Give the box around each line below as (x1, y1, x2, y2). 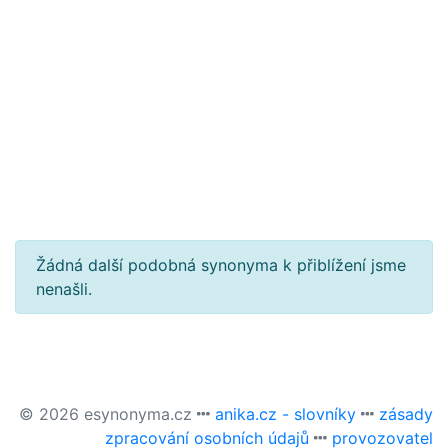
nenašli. (36, 279, 92, 299)
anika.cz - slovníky (215, 404, 356, 424)
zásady (379, 404, 433, 424)
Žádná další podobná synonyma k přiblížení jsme (36, 255, 406, 275)
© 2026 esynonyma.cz (19, 404, 197, 424)
